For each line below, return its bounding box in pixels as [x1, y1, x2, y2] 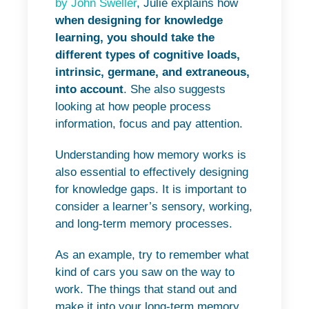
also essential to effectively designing [55, 166, 248, 179]
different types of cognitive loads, [55, 48, 240, 62]
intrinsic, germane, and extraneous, [55, 66, 250, 79]
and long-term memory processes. [55, 217, 232, 231]
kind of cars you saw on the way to [55, 266, 235, 279]
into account [55, 83, 123, 97]
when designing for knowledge [55, 14, 223, 28]
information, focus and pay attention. [55, 117, 243, 131]
